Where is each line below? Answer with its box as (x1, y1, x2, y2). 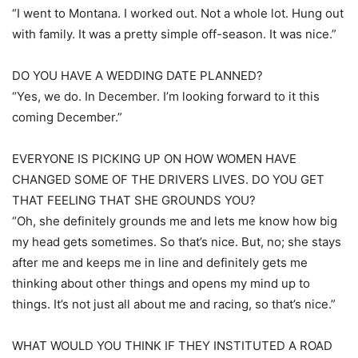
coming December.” (12, 109, 122, 125)
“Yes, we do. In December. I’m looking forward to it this (12, 89, 320, 104)
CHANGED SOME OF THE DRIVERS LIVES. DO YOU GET (12, 172, 324, 187)
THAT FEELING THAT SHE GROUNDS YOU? (12, 193, 256, 208)
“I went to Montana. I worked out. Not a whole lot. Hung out (12, 6, 344, 21)
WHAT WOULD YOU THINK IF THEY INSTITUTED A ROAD (12, 338, 332, 353)
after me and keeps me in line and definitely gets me (12, 255, 308, 270)
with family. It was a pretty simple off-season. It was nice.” (12, 26, 336, 42)
